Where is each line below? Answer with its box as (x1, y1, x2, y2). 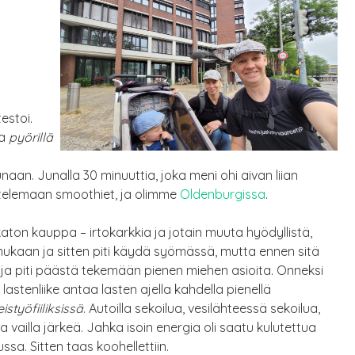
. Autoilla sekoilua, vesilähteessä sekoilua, (83, 300, 320, 317)
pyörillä (9, 129, 53, 146)
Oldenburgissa (180, 186, 265, 203)
